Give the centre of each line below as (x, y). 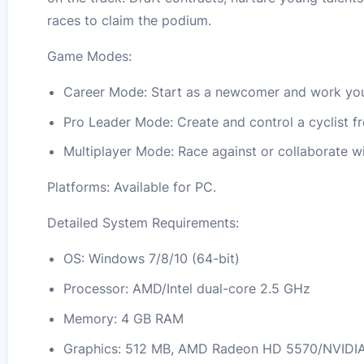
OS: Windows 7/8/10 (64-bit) (152, 259)
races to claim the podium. (130, 20)
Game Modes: (90, 56)
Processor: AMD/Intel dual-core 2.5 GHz (187, 289)
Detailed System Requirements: (143, 223)
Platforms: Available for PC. (132, 187)
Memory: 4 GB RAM (124, 319)
